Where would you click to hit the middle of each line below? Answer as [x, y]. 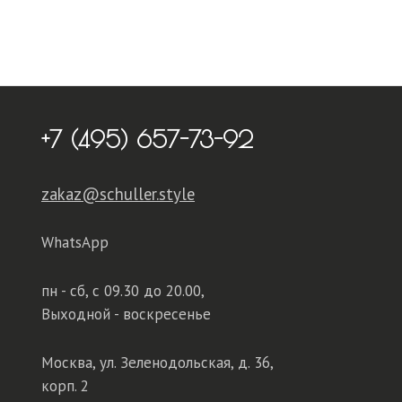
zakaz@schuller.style [118, 194]
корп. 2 [65, 386]
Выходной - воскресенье [126, 314]
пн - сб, [67, 291]
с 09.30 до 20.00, [149, 291]
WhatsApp [75, 242]
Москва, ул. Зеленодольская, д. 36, [157, 363]
